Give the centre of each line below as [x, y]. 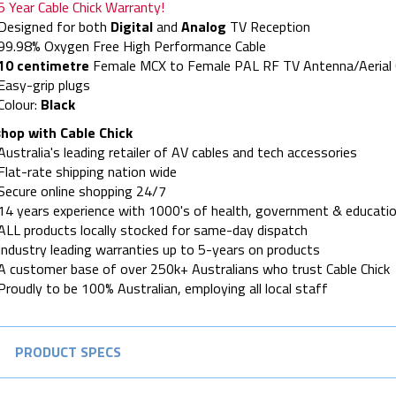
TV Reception [270, 26]
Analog [205, 26]
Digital [133, 26]
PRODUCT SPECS [68, 351]
